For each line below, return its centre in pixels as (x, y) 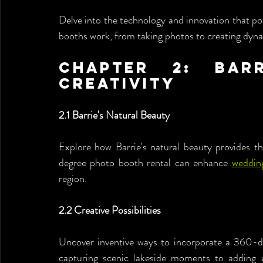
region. (73, 178)
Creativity (117, 83)
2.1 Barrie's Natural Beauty (114, 115)
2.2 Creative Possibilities (110, 210)
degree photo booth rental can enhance (145, 163)
